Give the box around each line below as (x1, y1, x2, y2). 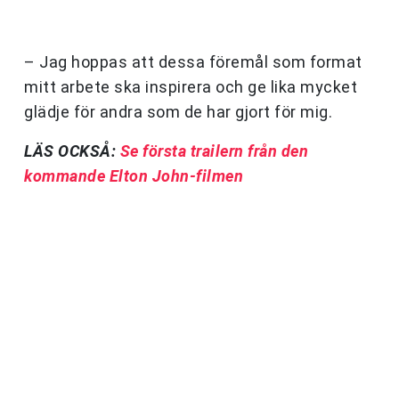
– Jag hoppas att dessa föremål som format (24, 53, 362, 72)
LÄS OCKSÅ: (24, 142, 120, 161)
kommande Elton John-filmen (24, 167, 243, 186)
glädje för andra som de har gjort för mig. (24, 102, 332, 122)
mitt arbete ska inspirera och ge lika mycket (24, 77, 357, 97)
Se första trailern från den (119, 142, 308, 161)
